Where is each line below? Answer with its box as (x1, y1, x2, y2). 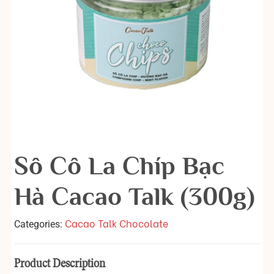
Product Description (14, 258, 105, 271)
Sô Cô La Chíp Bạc (14, 151, 224, 180)
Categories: (14, 218, 65, 231)
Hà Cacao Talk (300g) (14, 182, 254, 211)
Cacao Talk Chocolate (65, 216, 168, 231)
